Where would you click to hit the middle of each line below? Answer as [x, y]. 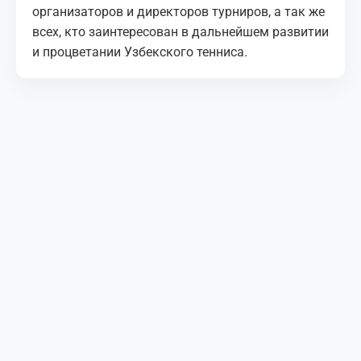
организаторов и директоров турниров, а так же [178, 12]
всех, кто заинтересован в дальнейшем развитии [180, 32]
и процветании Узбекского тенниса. [140, 52]
